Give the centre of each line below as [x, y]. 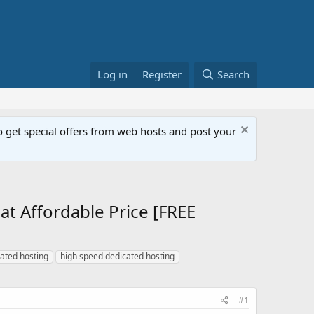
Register [162, 74]
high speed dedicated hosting [117, 256]
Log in [113, 74]
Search [233, 74]
